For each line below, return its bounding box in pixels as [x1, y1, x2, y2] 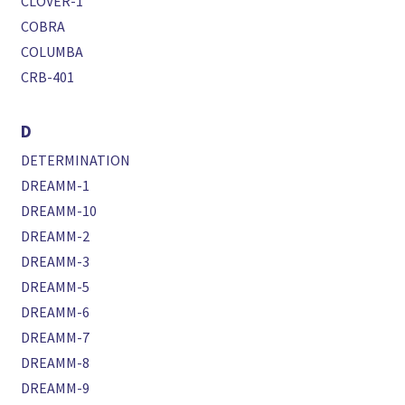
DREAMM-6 [21, 303, 90, 322]
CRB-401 [21, 68, 75, 87]
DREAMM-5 [21, 278, 90, 297]
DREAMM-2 [21, 227, 90, 246]
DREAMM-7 [21, 328, 90, 347]
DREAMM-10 [21, 202, 98, 221]
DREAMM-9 [21, 379, 90, 398]
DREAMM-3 [21, 252, 90, 271]
